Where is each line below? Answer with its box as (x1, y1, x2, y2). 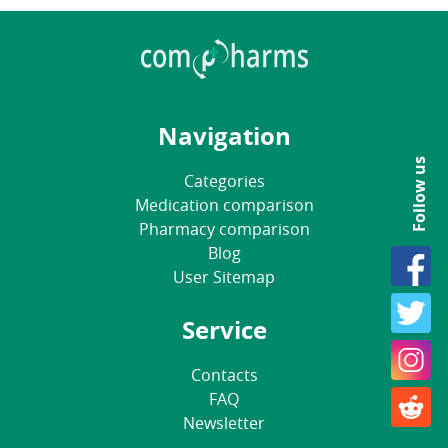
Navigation (157, 118, 291, 153)
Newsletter (183, 411, 265, 434)
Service (181, 312, 267, 347)
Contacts (190, 363, 258, 386)
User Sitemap (173, 265, 275, 288)
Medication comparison (134, 193, 314, 216)
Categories (183, 169, 265, 192)
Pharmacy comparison (138, 217, 310, 240)
